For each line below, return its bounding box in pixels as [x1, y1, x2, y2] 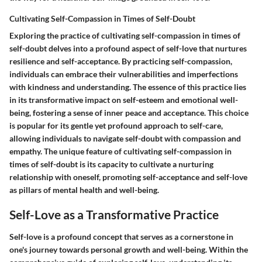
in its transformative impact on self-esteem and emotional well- [9, 95, 238, 105]
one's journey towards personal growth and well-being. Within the [9, 244, 248, 254]
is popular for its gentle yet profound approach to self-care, [9, 120, 223, 131]
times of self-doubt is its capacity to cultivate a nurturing [9, 159, 213, 170]
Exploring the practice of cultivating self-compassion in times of [9, 30, 240, 41]
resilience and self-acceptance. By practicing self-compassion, [9, 56, 232, 67]
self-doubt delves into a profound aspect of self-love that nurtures [9, 43, 247, 54]
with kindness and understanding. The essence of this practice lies [9, 82, 246, 92]
